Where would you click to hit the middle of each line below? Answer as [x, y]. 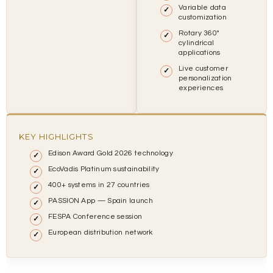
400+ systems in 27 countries [99, 185]
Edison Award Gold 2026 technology [111, 154]
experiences [201, 88]
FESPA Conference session [95, 217]
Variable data [202, 7]
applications [200, 52]
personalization [205, 78]
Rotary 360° [199, 33]
